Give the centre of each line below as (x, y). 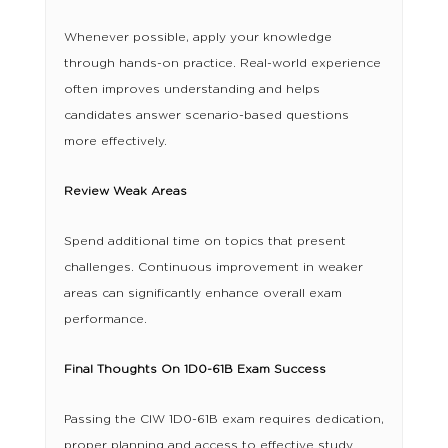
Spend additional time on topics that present (204, 241)
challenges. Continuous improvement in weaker (213, 267)
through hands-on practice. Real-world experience (222, 63)
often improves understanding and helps (191, 89)
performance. (105, 319)
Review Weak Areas (125, 191)
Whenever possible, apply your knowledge (197, 37)
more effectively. (115, 141)
